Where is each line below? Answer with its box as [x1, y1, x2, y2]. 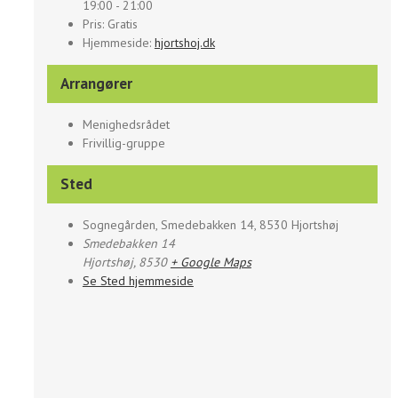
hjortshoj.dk [154, 35, 215, 52]
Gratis [107, 16, 138, 33]
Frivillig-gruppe [82, 135, 165, 152]
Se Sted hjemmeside [82, 273, 194, 290]
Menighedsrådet [82, 116, 170, 133]
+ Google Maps [170, 254, 251, 271]
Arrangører [60, 74, 132, 94]
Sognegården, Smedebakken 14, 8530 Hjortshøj [82, 217, 338, 234]
